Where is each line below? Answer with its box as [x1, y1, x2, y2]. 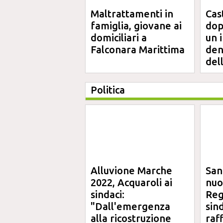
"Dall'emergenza [91, 201, 170, 212]
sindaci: [91, 189, 124, 200]
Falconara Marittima [91, 44, 185, 55]
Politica [91, 84, 125, 96]
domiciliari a [91, 32, 147, 43]
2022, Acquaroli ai [91, 177, 172, 188]
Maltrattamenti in [91, 8, 173, 19]
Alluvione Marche [91, 165, 172, 176]
